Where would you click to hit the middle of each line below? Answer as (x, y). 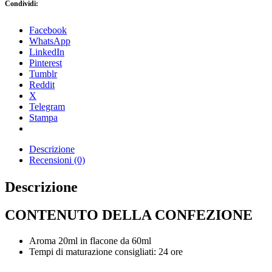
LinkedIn (47, 52)
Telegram (47, 106)
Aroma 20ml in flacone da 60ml (90, 241)
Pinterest (46, 63)
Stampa (43, 117)
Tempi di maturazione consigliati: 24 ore (106, 252)
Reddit (42, 84)
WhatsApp (50, 41)
